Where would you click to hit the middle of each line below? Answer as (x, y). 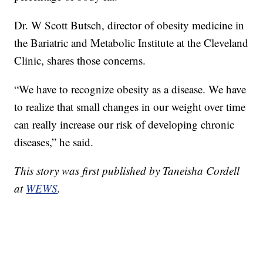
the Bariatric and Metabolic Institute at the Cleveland (131, 42)
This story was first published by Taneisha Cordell (127, 170)
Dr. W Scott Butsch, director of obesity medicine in (129, 25)
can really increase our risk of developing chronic (124, 124)
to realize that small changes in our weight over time (130, 106)
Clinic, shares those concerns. (80, 60)
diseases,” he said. (54, 141)
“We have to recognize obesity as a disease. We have (130, 89)
